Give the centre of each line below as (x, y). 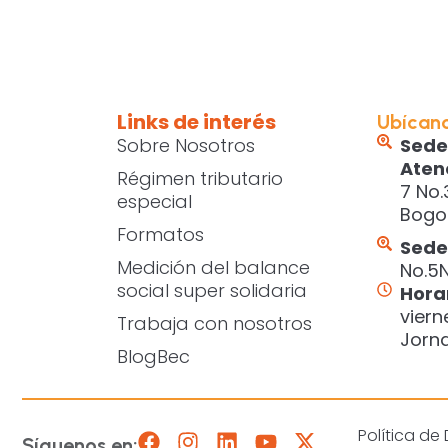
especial (154, 202)
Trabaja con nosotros (214, 324)
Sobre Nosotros (185, 146)
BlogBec (153, 357)
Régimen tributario (199, 179)
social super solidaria (211, 291)
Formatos (160, 235)
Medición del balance (213, 268)
